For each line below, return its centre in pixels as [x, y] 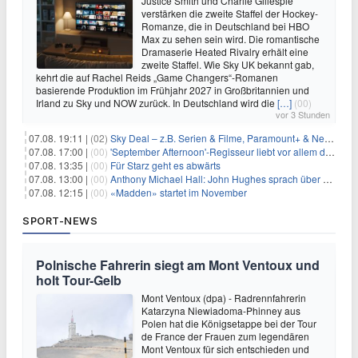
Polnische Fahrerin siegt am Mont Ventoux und [178, 265]
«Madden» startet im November [179, 192]
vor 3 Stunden [303, 114]
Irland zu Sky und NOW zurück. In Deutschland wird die [157, 102]
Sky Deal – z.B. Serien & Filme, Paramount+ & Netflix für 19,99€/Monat [217, 137]
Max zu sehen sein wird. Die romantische [231, 38]
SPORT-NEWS [60, 220]
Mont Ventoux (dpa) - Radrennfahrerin [224, 297]
